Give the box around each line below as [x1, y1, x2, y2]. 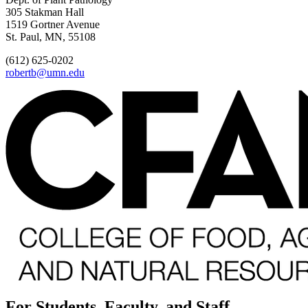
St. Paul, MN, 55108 [5, 31, 96, 43]
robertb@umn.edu [5, 67, 85, 79]
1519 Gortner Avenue [5, 19, 100, 31]
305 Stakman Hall [5, 6, 84, 19]
